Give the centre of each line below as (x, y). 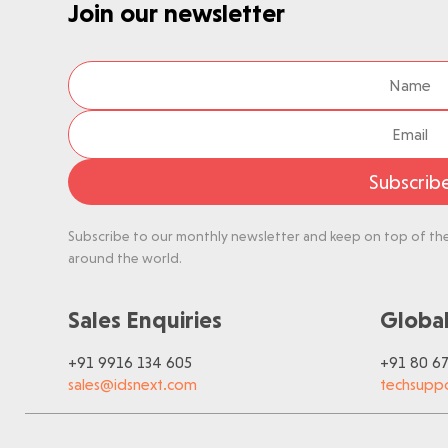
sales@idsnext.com (133, 384)
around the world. (125, 257)
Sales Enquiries (145, 319)
